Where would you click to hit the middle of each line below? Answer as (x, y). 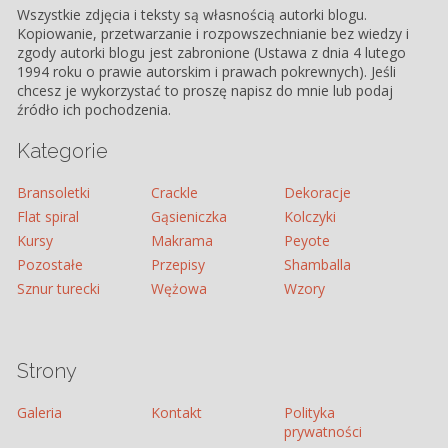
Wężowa (178, 288)
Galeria (40, 412)
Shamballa (317, 264)
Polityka (309, 412)
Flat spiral (48, 216)
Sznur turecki (59, 288)
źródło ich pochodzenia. (94, 109)
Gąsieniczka (188, 216)
